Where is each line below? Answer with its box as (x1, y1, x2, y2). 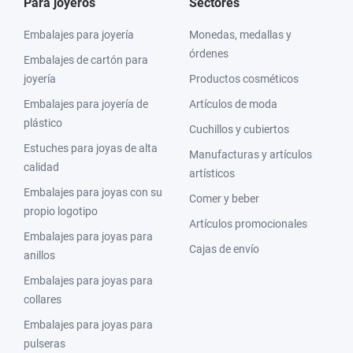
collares (24, 293, 61, 306)
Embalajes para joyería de (24, 98, 148, 110)
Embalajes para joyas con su (24, 186, 162, 199)
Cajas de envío (189, 243, 259, 255)
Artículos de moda (189, 98, 277, 110)
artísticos (189, 167, 235, 180)
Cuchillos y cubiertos (189, 123, 289, 136)
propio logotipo (24, 205, 98, 217)
